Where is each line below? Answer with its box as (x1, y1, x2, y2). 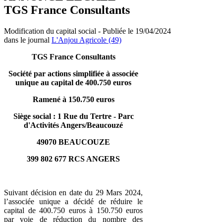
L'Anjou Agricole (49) (52, 35, 121, 44)
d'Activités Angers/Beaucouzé (24, 120, 123, 129)
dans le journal (4, 35, 52, 44)
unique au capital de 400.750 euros (15, 78, 131, 87)
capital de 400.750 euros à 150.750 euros (4, 206, 143, 215)
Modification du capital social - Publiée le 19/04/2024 (4, 26, 171, 35)
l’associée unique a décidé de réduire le (4, 197, 143, 206)
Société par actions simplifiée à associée (8, 69, 138, 78)
